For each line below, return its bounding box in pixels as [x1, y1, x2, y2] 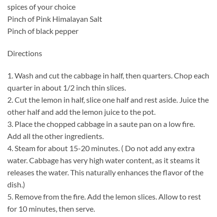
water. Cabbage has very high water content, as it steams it [7, 155, 200, 165]
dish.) [7, 179, 25, 189]
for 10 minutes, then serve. [7, 203, 95, 213]
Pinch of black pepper [7, 26, 78, 36]
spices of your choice [7, 2, 76, 12]
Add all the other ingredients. [7, 131, 104, 140]
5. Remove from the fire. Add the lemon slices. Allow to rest [7, 191, 201, 201]
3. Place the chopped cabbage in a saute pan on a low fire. [7, 119, 195, 128]
